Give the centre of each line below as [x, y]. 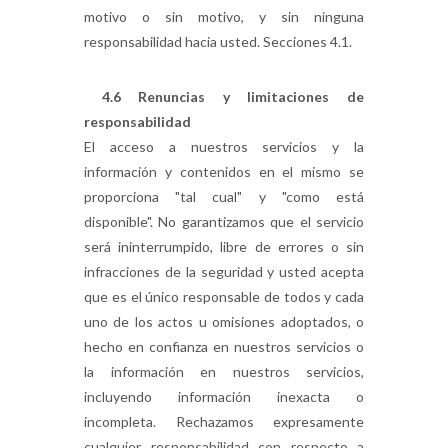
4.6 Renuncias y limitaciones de [224, 96]
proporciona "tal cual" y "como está [224, 196]
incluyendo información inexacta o [224, 396]
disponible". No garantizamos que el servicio [224, 221]
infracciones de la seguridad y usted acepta [224, 271]
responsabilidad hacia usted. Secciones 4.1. [218, 41]
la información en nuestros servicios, [224, 371]
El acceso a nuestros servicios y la [224, 146]
